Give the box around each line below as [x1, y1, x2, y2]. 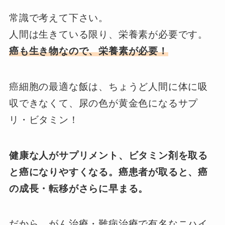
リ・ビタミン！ [9, 115, 79, 126]
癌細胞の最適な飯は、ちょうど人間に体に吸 [9, 81, 208, 92]
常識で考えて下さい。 [9, 13, 108, 24]
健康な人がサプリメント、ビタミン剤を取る [9, 150, 208, 161]
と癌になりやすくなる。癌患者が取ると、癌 [9, 166, 208, 177]
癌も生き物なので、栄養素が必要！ [9, 46, 168, 57]
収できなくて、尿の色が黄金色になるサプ [9, 98, 198, 109]
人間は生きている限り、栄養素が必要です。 [9, 29, 208, 40]
